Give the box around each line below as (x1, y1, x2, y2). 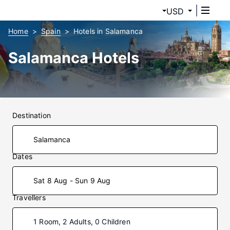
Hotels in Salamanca (73, 27, 143, 35)
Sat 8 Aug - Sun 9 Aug (33, 176, 111, 185)
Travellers (12, 193, 46, 202)
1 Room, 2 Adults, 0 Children (33, 217, 130, 226)
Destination (12, 111, 51, 120)
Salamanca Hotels (8, 49, 139, 67)
